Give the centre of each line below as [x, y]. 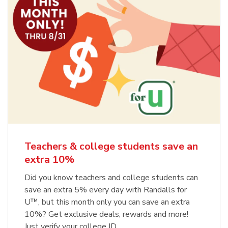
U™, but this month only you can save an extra [107, 202]
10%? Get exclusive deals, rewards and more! [106, 214]
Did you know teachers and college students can [111, 177]
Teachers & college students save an [111, 146]
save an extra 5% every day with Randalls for [106, 190]
